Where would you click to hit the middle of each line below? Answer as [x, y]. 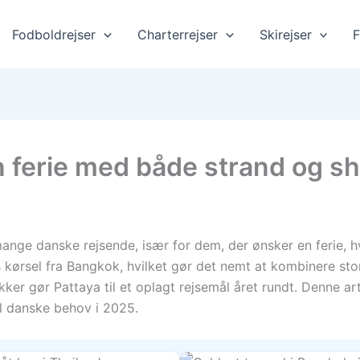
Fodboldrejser [54, 34]
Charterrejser [178, 34]
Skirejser [285, 34]
